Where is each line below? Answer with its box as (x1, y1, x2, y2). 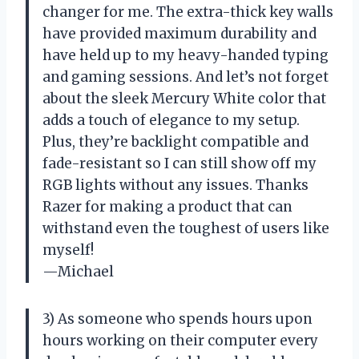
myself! (42, 240, 94, 259)
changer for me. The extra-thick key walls (42, 2, 333, 21)
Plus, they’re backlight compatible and (42, 132, 309, 151)
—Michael (42, 262, 114, 280)
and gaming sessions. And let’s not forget (42, 67, 329, 86)
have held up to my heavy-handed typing (42, 46, 329, 64)
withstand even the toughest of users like (42, 219, 329, 237)
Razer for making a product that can (42, 197, 292, 216)
